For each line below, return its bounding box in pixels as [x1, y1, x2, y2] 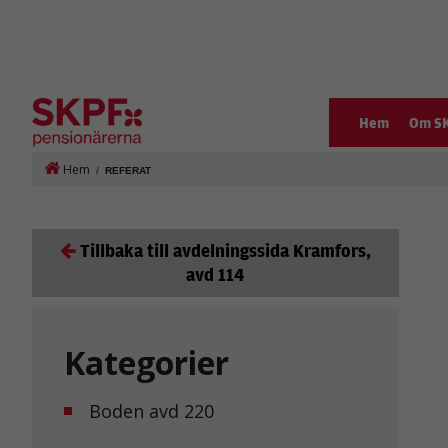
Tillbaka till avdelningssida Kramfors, [79, 238, 371, 262]
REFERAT [105, 165, 151, 176]
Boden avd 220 [89, 398, 214, 423]
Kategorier [64, 340, 229, 384]
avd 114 [185, 262, 245, 286]
